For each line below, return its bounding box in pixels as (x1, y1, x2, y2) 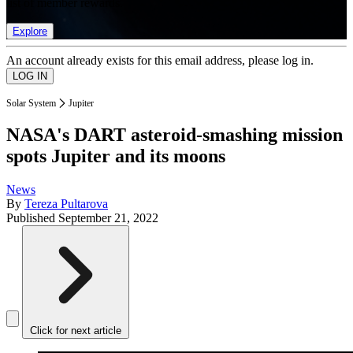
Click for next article (30, 325, 121, 337)
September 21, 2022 (58, 211, 158, 225)
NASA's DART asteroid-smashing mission (6, 124, 343, 146)
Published (6, 211, 58, 225)
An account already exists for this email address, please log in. (6, 53, 314, 67)
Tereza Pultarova (24, 197, 108, 211)
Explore (13, 24, 47, 37)
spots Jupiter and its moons (6, 146, 225, 167)
